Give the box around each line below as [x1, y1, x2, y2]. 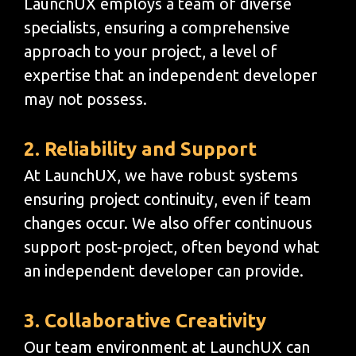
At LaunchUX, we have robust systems [24, 165, 298, 184]
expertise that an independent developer [24, 65, 317, 84]
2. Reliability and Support [24, 137, 257, 160]
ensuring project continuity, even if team [24, 189, 311, 208]
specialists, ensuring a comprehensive [24, 17, 290, 37]
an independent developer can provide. [24, 261, 304, 280]
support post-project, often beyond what [24, 237, 319, 256]
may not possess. [24, 89, 147, 108]
